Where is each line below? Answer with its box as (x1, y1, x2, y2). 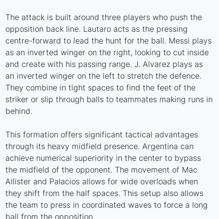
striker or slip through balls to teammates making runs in (5, 94, 213, 104)
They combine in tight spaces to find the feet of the (5, 82, 196, 92)
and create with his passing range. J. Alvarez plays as (5, 59, 203, 69)
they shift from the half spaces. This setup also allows (5, 188, 204, 198)
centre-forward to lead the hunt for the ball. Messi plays (5, 35, 212, 45)
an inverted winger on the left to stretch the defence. (5, 70, 202, 81)
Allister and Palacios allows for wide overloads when (5, 176, 198, 186)
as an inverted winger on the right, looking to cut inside (5, 47, 209, 57)
